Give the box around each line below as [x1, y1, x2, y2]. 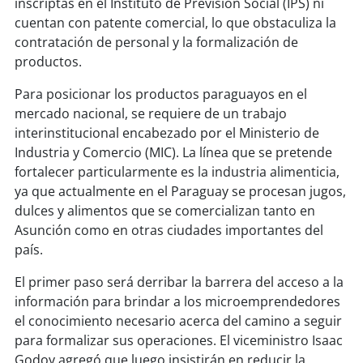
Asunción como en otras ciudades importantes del [14, 220, 323, 239]
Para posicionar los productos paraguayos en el [14, 84, 307, 103]
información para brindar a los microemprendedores [14, 292, 340, 310]
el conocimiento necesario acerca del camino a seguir [14, 311, 342, 330]
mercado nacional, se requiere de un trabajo [14, 104, 287, 122]
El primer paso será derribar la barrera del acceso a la [14, 272, 344, 291]
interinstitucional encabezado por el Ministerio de [14, 123, 319, 142]
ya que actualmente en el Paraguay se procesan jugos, [14, 181, 346, 200]
